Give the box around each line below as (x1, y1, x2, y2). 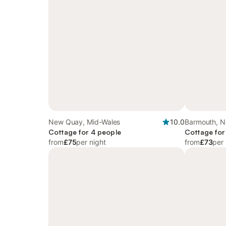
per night (76, 138, 106, 146)
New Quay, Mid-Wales (48, 118, 121, 126)
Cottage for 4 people (48, 128, 121, 136)
